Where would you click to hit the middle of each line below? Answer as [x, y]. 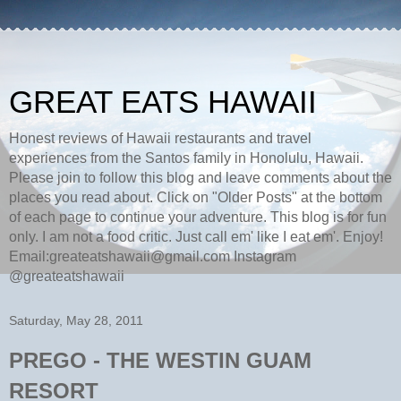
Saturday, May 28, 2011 [76, 320]
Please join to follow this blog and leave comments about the [200, 178]
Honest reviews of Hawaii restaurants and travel [160, 138]
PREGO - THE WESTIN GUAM [160, 360]
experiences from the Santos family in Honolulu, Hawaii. [186, 158]
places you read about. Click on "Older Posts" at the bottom [196, 197]
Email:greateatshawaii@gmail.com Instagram [153, 256]
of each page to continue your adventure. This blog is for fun [198, 217]
